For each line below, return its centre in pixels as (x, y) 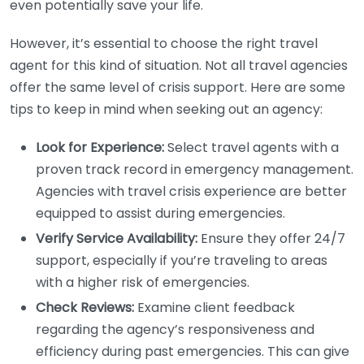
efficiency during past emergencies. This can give (193, 351)
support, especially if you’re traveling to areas (182, 260)
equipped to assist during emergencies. (160, 213)
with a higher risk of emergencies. (143, 282)
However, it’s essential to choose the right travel (164, 43)
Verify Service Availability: (117, 238)
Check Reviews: (85, 308)
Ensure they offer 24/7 (271, 238)
